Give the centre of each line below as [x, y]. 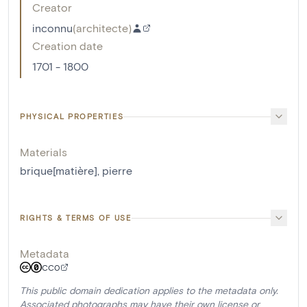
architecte [102, 28]
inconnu [52, 28]
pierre [117, 171]
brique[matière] [59, 171]
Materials [44, 152]
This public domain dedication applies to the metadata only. [149, 291]
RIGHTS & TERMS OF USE [76, 218]
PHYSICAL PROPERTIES [72, 116]
